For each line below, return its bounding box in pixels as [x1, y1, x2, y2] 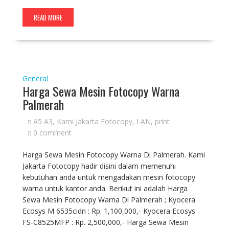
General [22, 74, 48, 83]
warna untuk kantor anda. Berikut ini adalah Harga [22, 184, 188, 193]
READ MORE [33, 12, 62, 22]
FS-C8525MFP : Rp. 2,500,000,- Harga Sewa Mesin [22, 217, 189, 227]
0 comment [33, 128, 72, 138]
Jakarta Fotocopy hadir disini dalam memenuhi [22, 161, 176, 171]
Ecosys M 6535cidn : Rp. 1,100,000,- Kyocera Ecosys [22, 206, 195, 216]
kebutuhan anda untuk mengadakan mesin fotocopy [22, 172, 195, 182]
